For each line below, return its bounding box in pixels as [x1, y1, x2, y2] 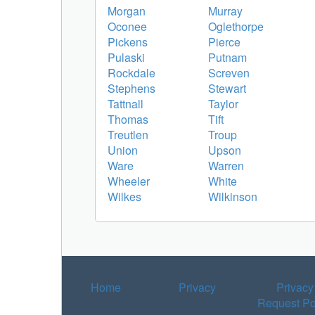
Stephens [108, 79, 155, 96]
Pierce [208, 33, 240, 50]
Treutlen [108, 126, 148, 143]
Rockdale [108, 64, 155, 81]
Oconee [108, 18, 147, 34]
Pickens [108, 33, 148, 50]
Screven [208, 64, 250, 81]
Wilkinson [208, 188, 257, 205]
